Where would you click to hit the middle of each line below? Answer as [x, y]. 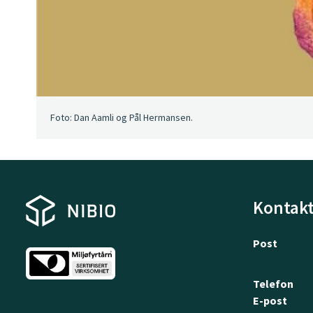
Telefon [273, 283]
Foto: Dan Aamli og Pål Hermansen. [122, 117]
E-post [270, 300]
